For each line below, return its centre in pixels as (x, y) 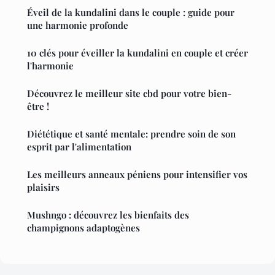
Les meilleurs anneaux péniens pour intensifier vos (137, 175)
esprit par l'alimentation (79, 147)
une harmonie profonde (78, 25)
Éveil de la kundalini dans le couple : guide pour (131, 13)
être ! (38, 107)
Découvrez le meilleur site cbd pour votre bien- (129, 94)
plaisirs (43, 188)
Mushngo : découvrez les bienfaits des (108, 215)
